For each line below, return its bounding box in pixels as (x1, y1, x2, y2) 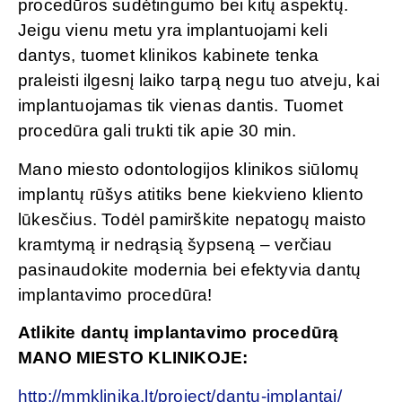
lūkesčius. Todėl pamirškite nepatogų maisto (18, 209, 367, 229)
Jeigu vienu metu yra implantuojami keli (18, 21, 328, 40)
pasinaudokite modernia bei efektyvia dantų (18, 259, 362, 279)
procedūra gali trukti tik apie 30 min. (18, 121, 297, 141)
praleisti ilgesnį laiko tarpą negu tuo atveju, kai (18, 71, 380, 91)
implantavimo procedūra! (18, 284, 213, 304)
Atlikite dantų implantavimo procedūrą (18, 323, 339, 343)
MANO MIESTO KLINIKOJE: (18, 348, 249, 368)
